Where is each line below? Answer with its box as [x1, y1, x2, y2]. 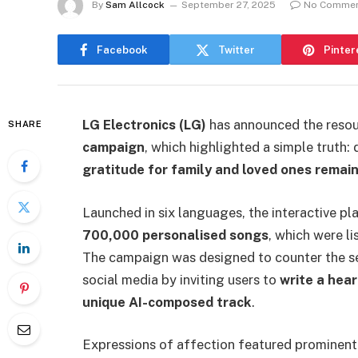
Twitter [218, 43, 255, 56]
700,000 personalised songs [82, 226, 268, 243]
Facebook [96, 43, 148, 56]
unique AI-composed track [82, 293, 252, 310]
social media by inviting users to [82, 271, 280, 288]
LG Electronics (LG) [82, 117, 206, 133]
